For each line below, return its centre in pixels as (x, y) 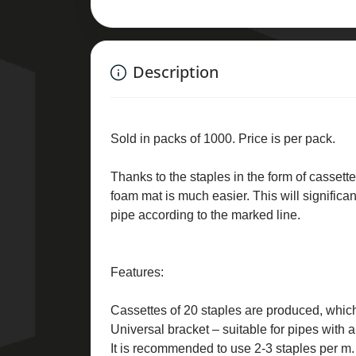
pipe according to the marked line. (205, 215)
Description (176, 72)
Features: (137, 273)
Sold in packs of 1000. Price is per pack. (223, 139)
